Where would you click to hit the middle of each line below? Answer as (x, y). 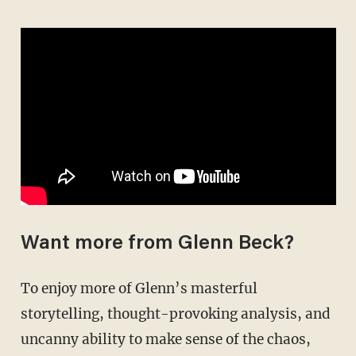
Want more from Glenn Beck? (157, 244)
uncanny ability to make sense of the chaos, (165, 339)
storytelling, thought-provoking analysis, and (175, 313)
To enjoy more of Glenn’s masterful (25, 288)
